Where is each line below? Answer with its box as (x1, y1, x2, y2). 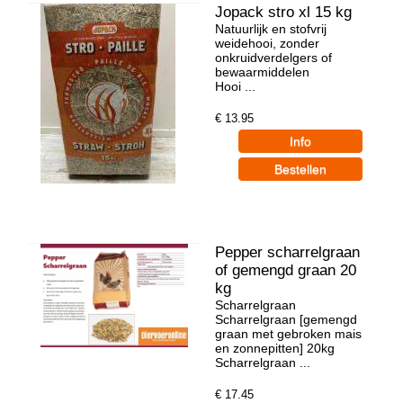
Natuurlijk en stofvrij (215, 21, 327, 36)
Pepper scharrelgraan (215, 243, 360, 261)
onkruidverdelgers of (215, 49, 332, 65)
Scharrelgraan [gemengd (215, 311, 357, 327)
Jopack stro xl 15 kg (215, 3, 352, 21)
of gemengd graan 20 (215, 261, 356, 279)
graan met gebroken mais (215, 326, 362, 341)
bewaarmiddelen (215, 64, 309, 79)
